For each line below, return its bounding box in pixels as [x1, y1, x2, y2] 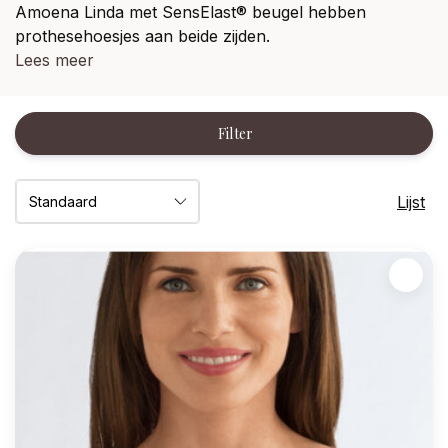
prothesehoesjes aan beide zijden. [15, 26, 270, 46]
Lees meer [15, 50, 94, 70]
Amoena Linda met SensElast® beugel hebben [15, 2, 366, 22]
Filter [217, 124, 254, 143]
